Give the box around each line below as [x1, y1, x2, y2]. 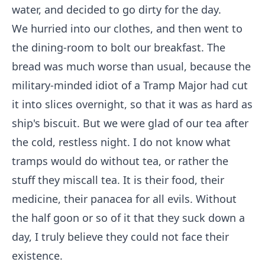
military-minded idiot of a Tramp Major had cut [12, 78, 248, 92]
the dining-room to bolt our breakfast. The [12, 40, 225, 54]
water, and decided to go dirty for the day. [12, 2, 221, 17]
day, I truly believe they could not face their [12, 230, 229, 244]
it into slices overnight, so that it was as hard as [12, 97, 253, 111]
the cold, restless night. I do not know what [12, 135, 231, 149]
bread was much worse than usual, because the [12, 59, 251, 73]
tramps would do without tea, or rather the [12, 154, 228, 168]
